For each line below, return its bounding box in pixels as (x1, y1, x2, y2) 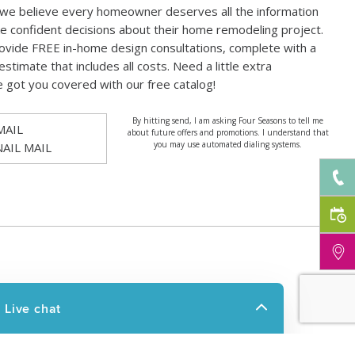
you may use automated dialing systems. (154, 138, 303, 150)
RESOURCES (127, 283, 200, 296)
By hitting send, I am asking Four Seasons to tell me (132, 114, 324, 126)
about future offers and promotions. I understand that (127, 126, 329, 138)
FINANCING (127, 335, 193, 349)
